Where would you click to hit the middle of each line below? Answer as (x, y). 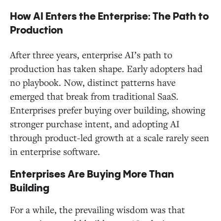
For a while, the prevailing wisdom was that (97, 209)
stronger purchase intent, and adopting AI (95, 123)
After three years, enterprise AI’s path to (91, 54)
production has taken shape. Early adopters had (106, 68)
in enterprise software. (55, 151)
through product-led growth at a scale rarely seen (110, 137)
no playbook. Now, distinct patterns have (93, 82)
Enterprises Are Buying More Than (92, 175)
